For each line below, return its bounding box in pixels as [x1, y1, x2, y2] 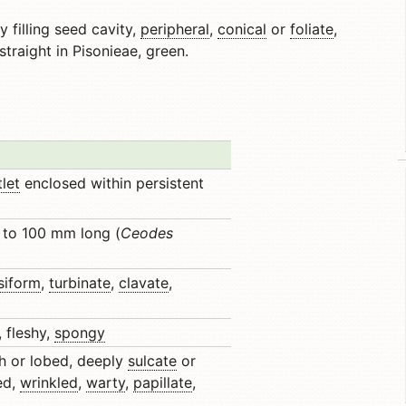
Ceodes [121, 224, 173, 242]
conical [217, 20, 266, 38]
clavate [119, 274, 169, 292]
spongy [54, 324, 105, 342]
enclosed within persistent [20, 174, 204, 192]
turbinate [49, 274, 111, 292]
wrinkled [20, 373, 78, 391]
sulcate [128, 352, 177, 370]
